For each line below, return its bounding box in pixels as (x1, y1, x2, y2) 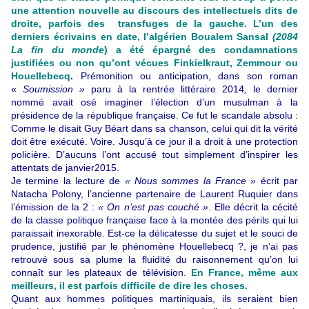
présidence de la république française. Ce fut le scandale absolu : (11, 109, 298, 121)
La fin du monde (11, 43, 105, 55)
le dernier (247, 83, 298, 94)
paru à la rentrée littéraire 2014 (85, 83, 244, 94)
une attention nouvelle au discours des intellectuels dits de (11, 4, 298, 16)
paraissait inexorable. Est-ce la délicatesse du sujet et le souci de (11, 227, 298, 239)
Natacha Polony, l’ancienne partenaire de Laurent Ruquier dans (11, 188, 298, 199)
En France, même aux (190, 266, 299, 278)
